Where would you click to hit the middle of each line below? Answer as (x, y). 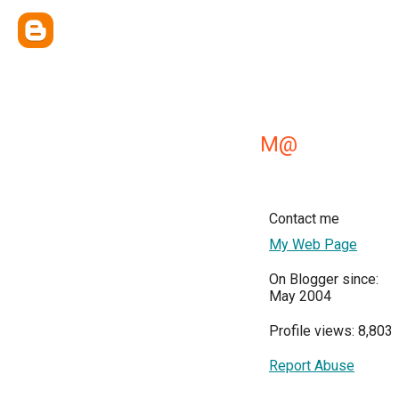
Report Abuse (312, 366)
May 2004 (300, 296)
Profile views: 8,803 (331, 331)
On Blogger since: (324, 279)
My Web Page (313, 244)
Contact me (304, 219)
